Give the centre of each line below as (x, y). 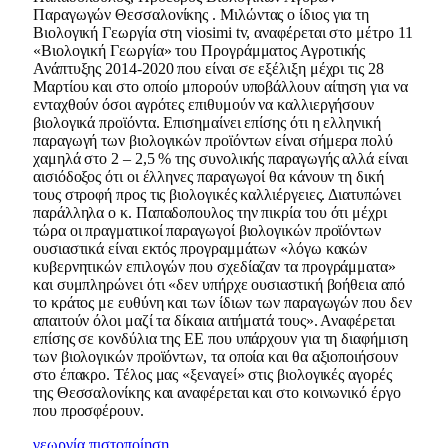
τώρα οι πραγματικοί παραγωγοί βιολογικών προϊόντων (207, 230)
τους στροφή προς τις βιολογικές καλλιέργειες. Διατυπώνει (217, 194)
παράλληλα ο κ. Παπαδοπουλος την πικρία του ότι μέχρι (210, 212)
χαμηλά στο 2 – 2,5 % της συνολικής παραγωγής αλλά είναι (220, 158)
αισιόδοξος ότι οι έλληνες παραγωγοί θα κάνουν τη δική (208, 176)
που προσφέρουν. (88, 410)
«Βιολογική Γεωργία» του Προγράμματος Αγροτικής (199, 50)
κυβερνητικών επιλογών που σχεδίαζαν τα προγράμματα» (214, 266)
